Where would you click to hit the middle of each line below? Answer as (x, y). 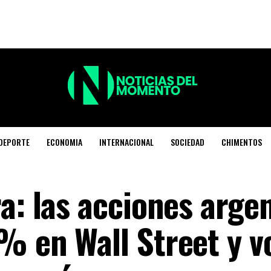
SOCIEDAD (188, 142)
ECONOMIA (65, 142)
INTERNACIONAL (127, 142)
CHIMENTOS (242, 142)
